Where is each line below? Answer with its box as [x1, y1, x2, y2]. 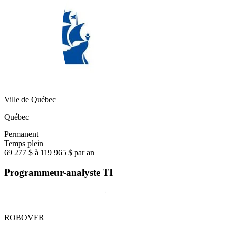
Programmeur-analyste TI [4, 166, 113, 178]
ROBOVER [4, 213, 44, 222]
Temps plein [4, 138, 43, 148]
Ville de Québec [4, 95, 56, 104]
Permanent [4, 129, 38, 138]
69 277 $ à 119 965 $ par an [4, 148, 94, 157]
